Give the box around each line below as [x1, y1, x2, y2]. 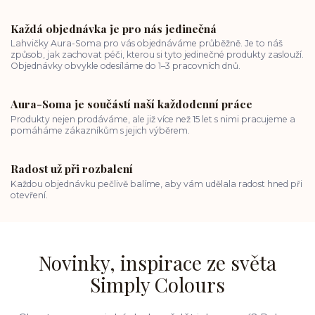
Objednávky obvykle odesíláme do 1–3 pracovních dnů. [11, 60, 240, 72]
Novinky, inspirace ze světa [38, 250, 276, 276]
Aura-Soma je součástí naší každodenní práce [11, 96, 252, 112]
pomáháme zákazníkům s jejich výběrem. [11, 124, 190, 136]
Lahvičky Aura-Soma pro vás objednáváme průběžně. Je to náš [11, 38, 283, 49]
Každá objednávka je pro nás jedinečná [11, 20, 217, 36]
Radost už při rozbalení [11, 160, 133, 176]
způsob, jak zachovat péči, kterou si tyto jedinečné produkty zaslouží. [11, 49, 304, 60]
